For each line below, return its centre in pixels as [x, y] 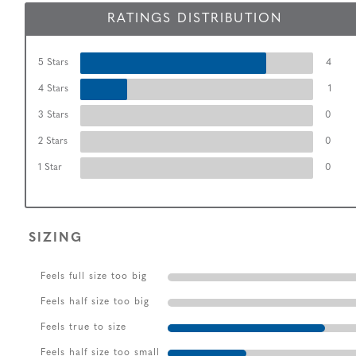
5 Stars [53, 63]
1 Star [50, 168]
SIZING [56, 238]
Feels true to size [83, 327]
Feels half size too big [95, 302]
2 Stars [53, 142]
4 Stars [53, 89]
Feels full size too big [94, 276]
